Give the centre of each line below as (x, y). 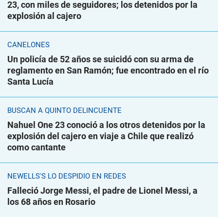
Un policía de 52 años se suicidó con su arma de (100, 59)
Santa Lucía (30, 82)
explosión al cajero (44, 16)
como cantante (36, 147)
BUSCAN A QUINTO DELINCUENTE (64, 110)
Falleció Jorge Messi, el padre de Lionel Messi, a (102, 191)
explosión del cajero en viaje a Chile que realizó (100, 136)
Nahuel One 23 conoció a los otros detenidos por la (106, 125)
